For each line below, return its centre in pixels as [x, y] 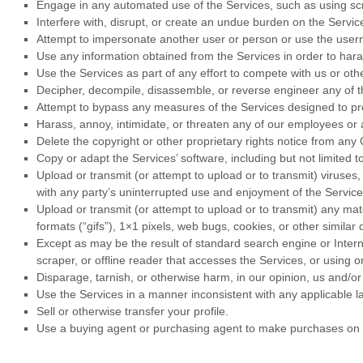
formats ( [60, 226]
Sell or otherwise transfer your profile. [132, 312]
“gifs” [96, 226]
